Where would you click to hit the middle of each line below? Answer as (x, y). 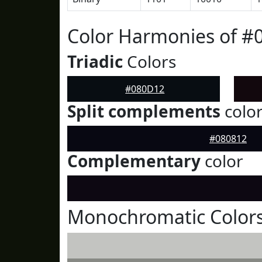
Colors (149, 61)
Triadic (95, 61)
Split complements (144, 111)
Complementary (134, 161)
